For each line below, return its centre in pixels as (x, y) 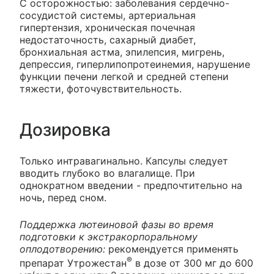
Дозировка (65, 129)
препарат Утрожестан (73, 263)
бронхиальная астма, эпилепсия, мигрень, (122, 52)
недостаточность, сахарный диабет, (108, 39)
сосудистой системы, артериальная (108, 15)
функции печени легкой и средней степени (124, 76)
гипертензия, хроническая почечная (107, 27)
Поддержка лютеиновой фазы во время (117, 224)
